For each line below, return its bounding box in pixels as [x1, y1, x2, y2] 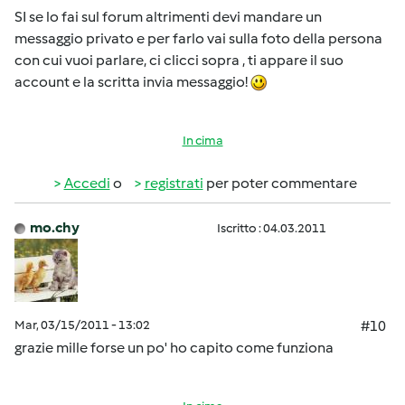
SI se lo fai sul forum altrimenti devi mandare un [14, 8, 322, 25]
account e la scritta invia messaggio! [14, 73, 250, 90]
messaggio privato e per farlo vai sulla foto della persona [14, 30, 382, 47]
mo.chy [30, 219, 80, 236]
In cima [182, 133, 223, 148]
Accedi [63, 174, 110, 192]
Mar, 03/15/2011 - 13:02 [14, 317, 150, 333]
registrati [144, 174, 203, 192]
